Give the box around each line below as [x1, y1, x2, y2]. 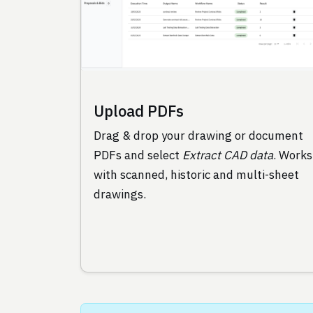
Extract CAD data [182, 147, 273, 163]
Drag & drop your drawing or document [93, 128, 303, 144]
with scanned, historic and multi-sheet [93, 167, 299, 183]
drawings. [93, 187, 146, 203]
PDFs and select [93, 147, 182, 163]
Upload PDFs [93, 100, 184, 121]
